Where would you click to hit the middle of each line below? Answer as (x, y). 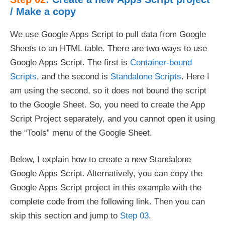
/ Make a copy (43, 11)
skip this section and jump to (65, 216)
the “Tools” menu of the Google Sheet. (81, 133)
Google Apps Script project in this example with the (106, 188)
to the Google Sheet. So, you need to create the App (107, 104)
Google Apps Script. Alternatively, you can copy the (106, 174)
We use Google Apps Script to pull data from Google (108, 34)
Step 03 (134, 216)
